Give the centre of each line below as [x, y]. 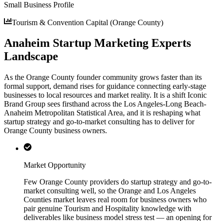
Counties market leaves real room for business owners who [115, 200]
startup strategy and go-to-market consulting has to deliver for [99, 122]
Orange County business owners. [55, 131]
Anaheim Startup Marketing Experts [97, 43]
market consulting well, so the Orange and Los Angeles [110, 191]
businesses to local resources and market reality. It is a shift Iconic [105, 95]
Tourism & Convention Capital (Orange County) [88, 22]
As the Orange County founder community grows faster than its [103, 77]
